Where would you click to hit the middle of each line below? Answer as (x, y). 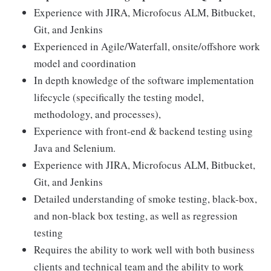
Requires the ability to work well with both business (144, 250)
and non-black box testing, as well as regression (136, 216)
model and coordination (85, 63)
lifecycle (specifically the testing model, (119, 97)
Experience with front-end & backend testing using (143, 131)
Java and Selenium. (75, 148)
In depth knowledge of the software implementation (144, 80)
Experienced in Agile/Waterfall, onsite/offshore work (147, 46)
